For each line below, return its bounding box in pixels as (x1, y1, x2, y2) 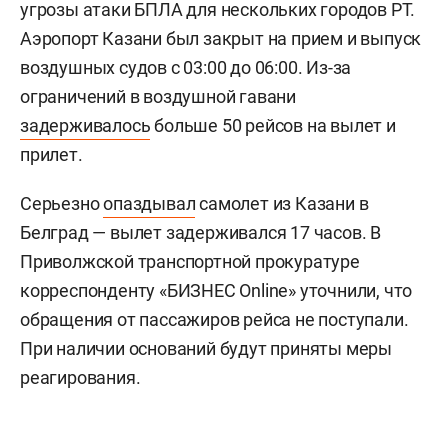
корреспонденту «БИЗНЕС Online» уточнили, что (20, 279, 413, 301)
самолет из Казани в (195, 192, 369, 214)
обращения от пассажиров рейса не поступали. (20, 308, 409, 330)
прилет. (20, 143, 83, 165)
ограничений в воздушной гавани (20, 85, 297, 107)
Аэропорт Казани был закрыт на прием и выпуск (20, 27, 422, 49)
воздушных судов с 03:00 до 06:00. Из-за (20, 56, 352, 78)
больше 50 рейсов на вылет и (150, 114, 396, 136)
